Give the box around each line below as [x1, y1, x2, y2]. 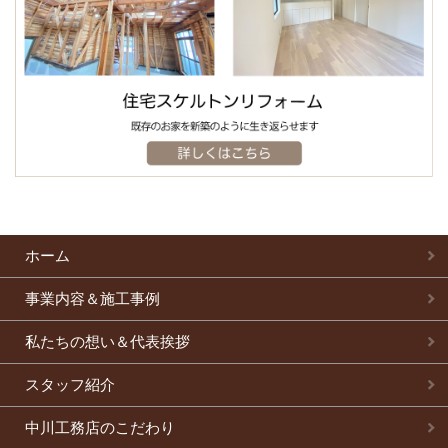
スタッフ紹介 [25, 375, 115, 393]
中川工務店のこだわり [25, 418, 175, 436]
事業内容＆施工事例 [25, 289, 160, 307]
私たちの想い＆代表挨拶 [25, 332, 190, 350]
